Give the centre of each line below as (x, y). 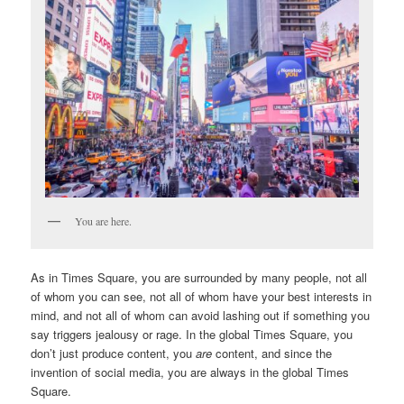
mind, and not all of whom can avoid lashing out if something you (201, 315)
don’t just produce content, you (114, 353)
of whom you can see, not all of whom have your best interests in (202, 296)
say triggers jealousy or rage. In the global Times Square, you (192, 334)
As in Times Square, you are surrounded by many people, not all (199, 277)
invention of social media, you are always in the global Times (190, 372)
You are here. (104, 220)
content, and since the (272, 353)
